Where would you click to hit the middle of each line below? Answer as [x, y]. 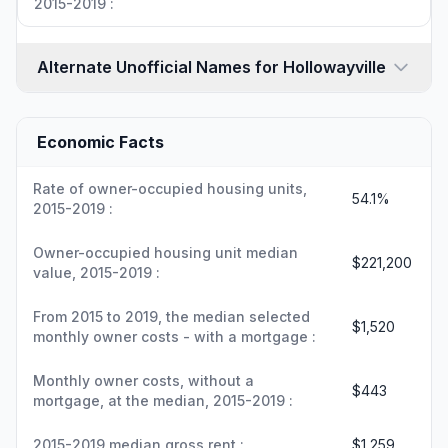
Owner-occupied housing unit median [165, 252]
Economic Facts [100, 141]
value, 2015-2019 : [96, 272]
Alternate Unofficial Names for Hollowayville [211, 66]
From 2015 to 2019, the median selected [171, 316]
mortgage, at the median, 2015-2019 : [163, 400]
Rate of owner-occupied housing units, [170, 188]
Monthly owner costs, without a [143, 380]
